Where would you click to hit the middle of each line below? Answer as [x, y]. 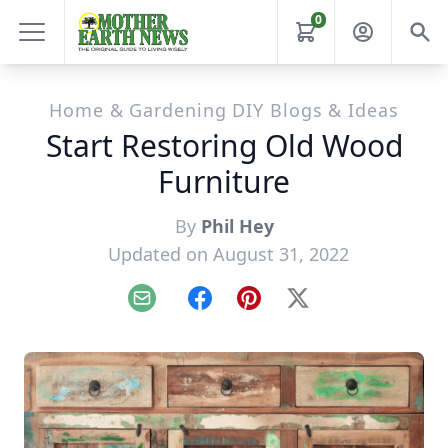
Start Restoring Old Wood [224, 145]
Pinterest [281, 308]
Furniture [224, 181]
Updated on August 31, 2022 [228, 254]
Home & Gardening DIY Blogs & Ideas [224, 110]
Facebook [234, 308]
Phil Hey [237, 226]
